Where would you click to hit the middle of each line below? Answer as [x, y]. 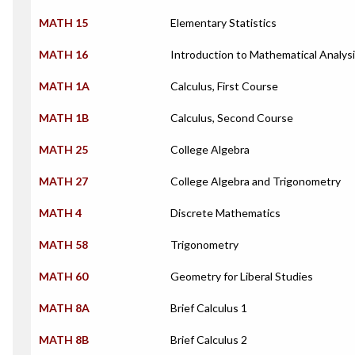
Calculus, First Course [224, 86]
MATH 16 [63, 54]
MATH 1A [64, 86]
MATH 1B [64, 118]
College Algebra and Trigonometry [256, 181]
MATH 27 [63, 181]
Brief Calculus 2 [209, 340]
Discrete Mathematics [225, 213]
